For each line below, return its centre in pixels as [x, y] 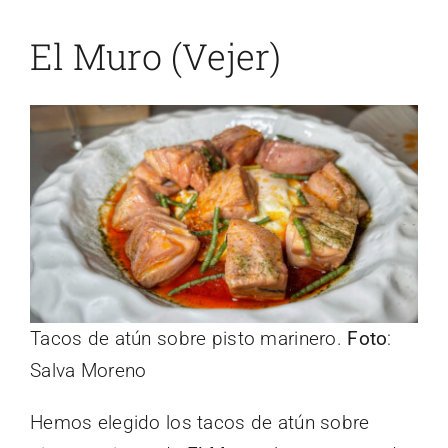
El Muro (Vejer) [155, 55]
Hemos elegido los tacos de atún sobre [200, 422]
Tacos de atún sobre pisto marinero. [189, 338]
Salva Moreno [88, 370]
